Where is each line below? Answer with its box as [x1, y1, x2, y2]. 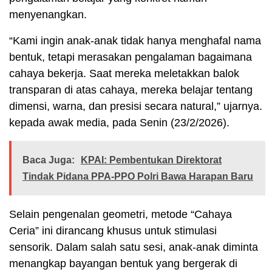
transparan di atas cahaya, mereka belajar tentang [9, 83, 253, 96]
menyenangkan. [9, 8, 87, 21]
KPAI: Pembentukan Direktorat [81, 154, 222, 165]
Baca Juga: [22, 154, 75, 165]
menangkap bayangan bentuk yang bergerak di [9, 257, 237, 270]
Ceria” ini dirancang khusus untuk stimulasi [9, 224, 217, 237]
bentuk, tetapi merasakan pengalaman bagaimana [9, 50, 252, 63]
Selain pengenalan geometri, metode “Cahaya [9, 208, 232, 220]
